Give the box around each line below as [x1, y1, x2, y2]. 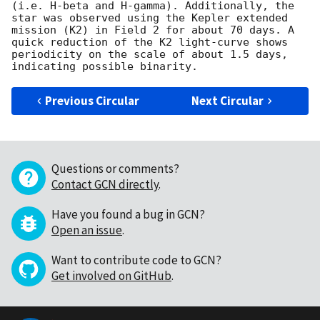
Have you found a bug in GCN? [51, 206, 205, 223]
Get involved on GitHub [51, 268, 171, 284]
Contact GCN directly [51, 176, 159, 193]
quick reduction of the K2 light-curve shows [11, 36, 288, 49]
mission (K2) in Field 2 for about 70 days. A [11, 24, 294, 37]
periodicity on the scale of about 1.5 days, [11, 48, 288, 61]
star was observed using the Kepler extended [11, 11, 288, 25]
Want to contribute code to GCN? [51, 252, 221, 269]
